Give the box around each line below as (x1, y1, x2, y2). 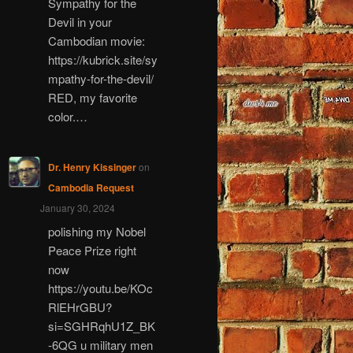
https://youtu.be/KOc (47, 280, 153, 297)
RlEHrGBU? (47, 299, 112, 316)
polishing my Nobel (47, 223, 146, 240)
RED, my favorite (47, 88, 137, 106)
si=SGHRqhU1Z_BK (47, 318, 155, 335)
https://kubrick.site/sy (47, 50, 158, 68)
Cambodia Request (47, 180, 134, 195)
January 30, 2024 (40, 200, 115, 214)
